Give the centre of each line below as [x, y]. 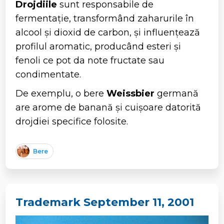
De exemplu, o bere [61, 94]
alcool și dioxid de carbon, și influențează [108, 33]
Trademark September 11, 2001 [105, 202]
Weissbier [131, 94]
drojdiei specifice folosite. [72, 122]
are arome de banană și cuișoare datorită [108, 108]
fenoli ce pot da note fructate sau [90, 61]
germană [177, 94]
